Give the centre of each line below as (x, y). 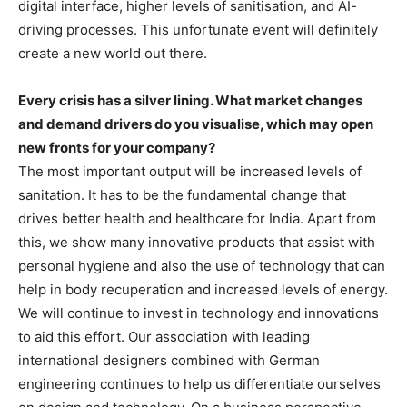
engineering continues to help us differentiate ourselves (199, 383)
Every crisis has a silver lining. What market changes (190, 100)
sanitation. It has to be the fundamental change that (182, 194)
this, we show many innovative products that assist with (197, 242)
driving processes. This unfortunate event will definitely (198, 29)
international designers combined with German (169, 360)
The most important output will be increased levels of (190, 171)
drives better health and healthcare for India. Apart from (197, 218)
